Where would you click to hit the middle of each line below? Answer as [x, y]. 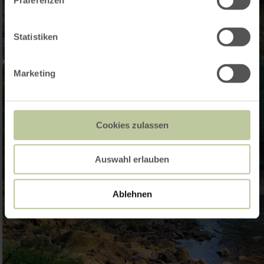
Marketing [34, 73]
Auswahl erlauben [132, 159]
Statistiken [36, 37]
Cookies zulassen [132, 125]
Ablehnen [132, 194]
